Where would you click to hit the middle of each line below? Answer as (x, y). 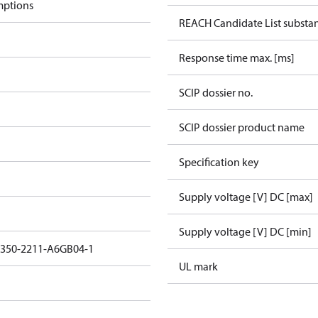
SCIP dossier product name (242, 127)
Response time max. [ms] (237, 57)
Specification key (219, 162)
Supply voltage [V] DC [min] (245, 231)
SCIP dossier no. (216, 92)
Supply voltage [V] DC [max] (246, 197)
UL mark (198, 266)
